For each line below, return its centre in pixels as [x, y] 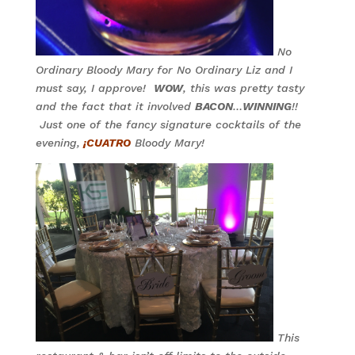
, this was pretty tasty [243, 88]
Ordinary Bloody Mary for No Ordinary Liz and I [164, 70]
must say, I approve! [94, 88]
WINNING [267, 106]
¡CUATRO [105, 143]
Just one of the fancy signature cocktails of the [168, 124]
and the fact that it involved [115, 106]
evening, [57, 143]
